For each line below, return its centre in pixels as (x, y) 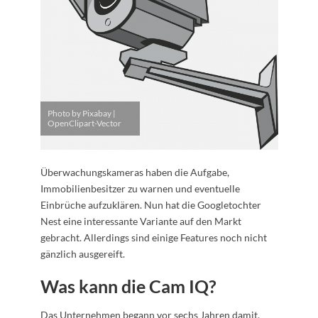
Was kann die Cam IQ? (128, 286)
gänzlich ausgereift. (82, 254)
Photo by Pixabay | (81, 114)
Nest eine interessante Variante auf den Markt (141, 221)
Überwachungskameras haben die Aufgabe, (135, 172)
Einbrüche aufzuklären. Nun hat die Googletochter (150, 205)
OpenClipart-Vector (84, 124)
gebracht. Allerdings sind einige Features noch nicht (153, 238)
